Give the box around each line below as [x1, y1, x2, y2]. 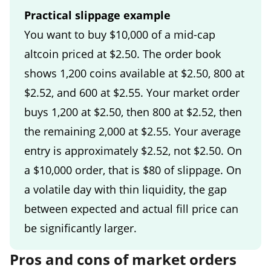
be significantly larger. [24, 220, 137, 235]
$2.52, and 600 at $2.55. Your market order [24, 85, 240, 100]
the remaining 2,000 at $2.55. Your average [24, 123, 241, 139]
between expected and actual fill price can [24, 201, 238, 216]
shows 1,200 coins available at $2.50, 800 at [24, 65, 244, 80]
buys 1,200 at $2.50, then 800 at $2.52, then [24, 104, 242, 119]
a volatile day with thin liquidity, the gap [24, 181, 227, 197]
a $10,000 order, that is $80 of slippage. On [24, 162, 241, 177]
